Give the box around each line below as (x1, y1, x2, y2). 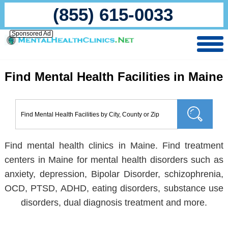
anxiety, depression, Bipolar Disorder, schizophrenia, (4, 169, 224, 179)
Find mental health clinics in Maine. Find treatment (4, 140, 224, 151)
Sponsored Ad (11, 30, 51, 37)
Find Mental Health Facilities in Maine (5, 70, 223, 83)
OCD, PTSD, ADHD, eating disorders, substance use (4, 183, 224, 193)
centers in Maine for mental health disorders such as (4, 155, 224, 165)
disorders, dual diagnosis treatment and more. (20, 197, 207, 208)
